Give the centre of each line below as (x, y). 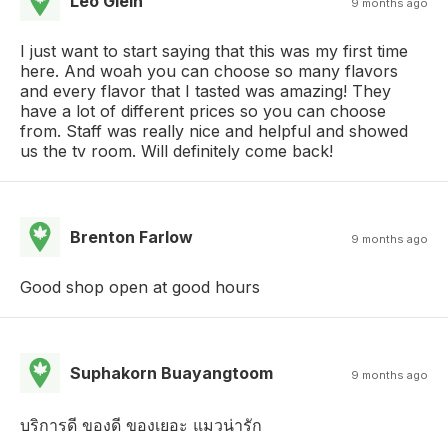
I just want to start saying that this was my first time (214, 51)
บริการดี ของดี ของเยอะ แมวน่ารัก (141, 425)
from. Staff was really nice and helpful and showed (214, 131)
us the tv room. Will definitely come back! (176, 151)
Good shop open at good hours (140, 287)
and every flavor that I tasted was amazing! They (205, 91)
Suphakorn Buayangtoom (171, 373)
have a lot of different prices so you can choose (203, 111)
